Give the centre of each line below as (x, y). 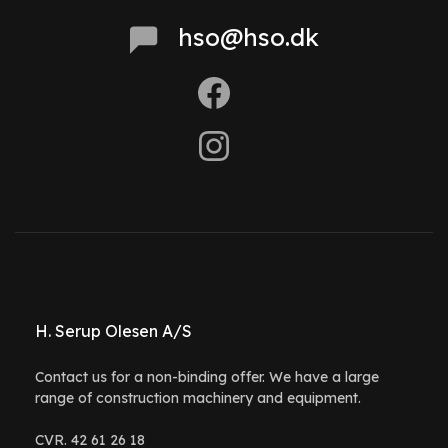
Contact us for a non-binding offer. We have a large (207, 377)
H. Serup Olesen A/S (113, 331)
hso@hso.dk (248, 36)
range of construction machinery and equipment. (198, 398)
